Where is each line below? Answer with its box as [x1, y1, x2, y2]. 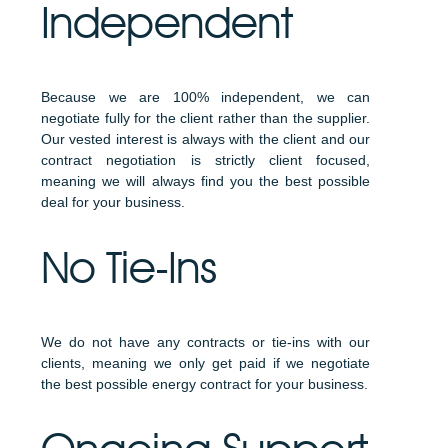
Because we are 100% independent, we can [41, 89, 371, 105]
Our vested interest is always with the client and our [41, 131, 371, 147]
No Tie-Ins [41, 241, 217, 293]
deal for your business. [41, 194, 185, 210]
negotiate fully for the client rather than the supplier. [41, 110, 371, 126]
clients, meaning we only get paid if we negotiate [41, 355, 371, 371]
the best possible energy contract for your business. [41, 376, 368, 392]
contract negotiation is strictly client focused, [41, 152, 371, 168]
